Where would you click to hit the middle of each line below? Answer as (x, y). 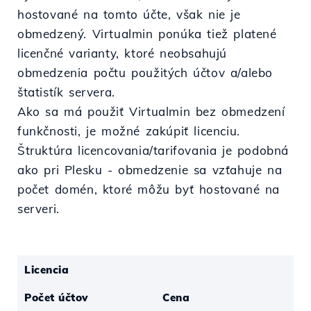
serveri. (39, 209)
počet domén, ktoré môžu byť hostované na (149, 190)
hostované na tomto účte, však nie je (129, 15)
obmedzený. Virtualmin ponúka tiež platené (147, 34)
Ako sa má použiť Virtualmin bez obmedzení (151, 112)
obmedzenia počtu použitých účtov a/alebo (145, 73)
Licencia (47, 270)
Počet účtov (56, 298)
